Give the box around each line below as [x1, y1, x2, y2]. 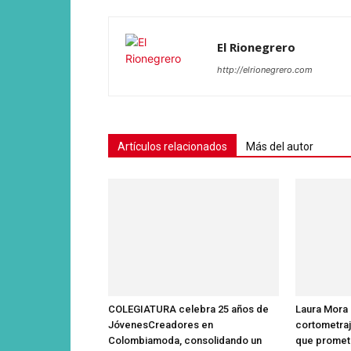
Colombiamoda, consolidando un [108, 334, 262, 346]
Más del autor [246, 139, 313, 153]
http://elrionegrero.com [217, 63, 313, 75]
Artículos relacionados [118, 139, 227, 153]
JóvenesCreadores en [108, 318, 213, 331]
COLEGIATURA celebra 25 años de [108, 302, 269, 315]
